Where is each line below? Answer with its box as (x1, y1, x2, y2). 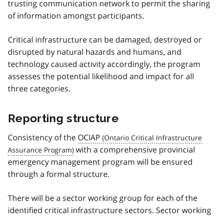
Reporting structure (8, 111, 119, 125)
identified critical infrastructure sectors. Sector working (8, 204, 211, 216)
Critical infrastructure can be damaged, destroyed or (8, 34, 202, 45)
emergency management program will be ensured (8, 156, 193, 167)
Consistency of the (8, 131, 78, 143)
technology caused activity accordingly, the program (8, 58, 200, 69)
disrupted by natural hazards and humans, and (8, 46, 181, 57)
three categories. (8, 83, 70, 94)
